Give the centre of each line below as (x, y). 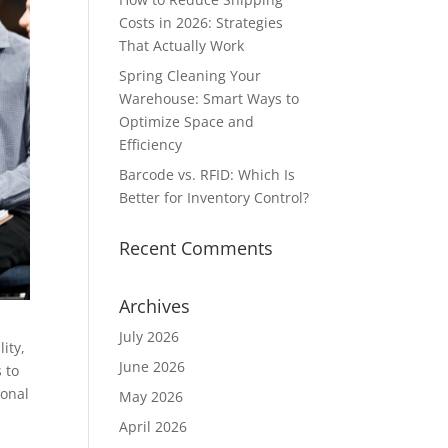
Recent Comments (196, 248)
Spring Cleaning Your (190, 75)
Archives (155, 306)
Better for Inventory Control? (214, 197)
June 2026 (152, 366)
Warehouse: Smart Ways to (209, 98)
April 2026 (153, 426)
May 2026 (151, 396)
